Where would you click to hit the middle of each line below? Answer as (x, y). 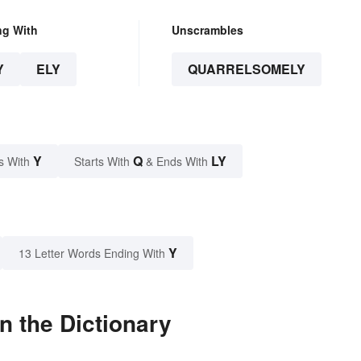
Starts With (104, 162)
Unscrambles (207, 30)
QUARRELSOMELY (246, 69)
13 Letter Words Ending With (92, 253)
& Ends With (177, 162)
